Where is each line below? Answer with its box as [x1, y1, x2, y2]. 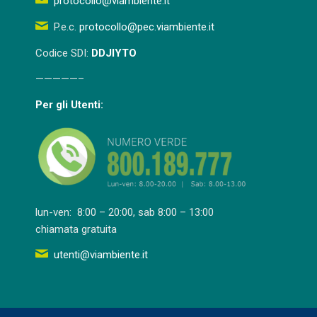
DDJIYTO [91, 46, 137, 59]
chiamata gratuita [35, 222, 117, 236]
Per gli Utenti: [35, 98, 103, 111]
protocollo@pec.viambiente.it [79, 20, 214, 33]
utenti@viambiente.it [53, 248, 148, 262]
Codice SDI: [35, 46, 91, 59]
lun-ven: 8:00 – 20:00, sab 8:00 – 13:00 [35, 205, 214, 219]
